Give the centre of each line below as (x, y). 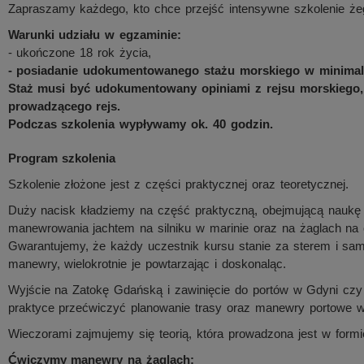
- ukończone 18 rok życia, (79, 52)
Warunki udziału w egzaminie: (95, 35)
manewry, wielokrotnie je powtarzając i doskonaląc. (147, 264)
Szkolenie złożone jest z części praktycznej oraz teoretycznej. (178, 184)
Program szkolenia (62, 158)
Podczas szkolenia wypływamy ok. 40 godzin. (140, 124)
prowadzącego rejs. (64, 106)
